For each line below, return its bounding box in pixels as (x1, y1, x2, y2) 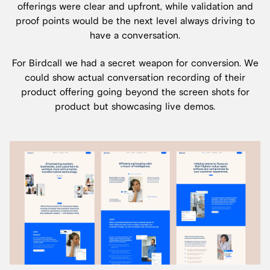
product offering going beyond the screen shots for (20, 86, 250, 99)
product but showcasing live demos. (55, 101, 215, 113)
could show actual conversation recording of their (25, 72, 245, 84)
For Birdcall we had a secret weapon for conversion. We (11, 57, 259, 70)
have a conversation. (90, 30, 180, 42)
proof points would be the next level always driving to (15, 15, 255, 28)
